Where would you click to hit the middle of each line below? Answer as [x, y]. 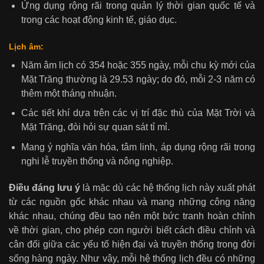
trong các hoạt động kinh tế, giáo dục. [99, 19]
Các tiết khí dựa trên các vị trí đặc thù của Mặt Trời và [138, 113]
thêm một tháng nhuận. [69, 93]
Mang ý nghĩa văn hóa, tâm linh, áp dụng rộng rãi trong [138, 147]
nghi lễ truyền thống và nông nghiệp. [97, 161]
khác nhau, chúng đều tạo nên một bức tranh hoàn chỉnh [132, 216]
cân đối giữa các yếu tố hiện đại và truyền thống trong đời [132, 244]
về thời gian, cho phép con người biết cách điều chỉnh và [132, 230]
